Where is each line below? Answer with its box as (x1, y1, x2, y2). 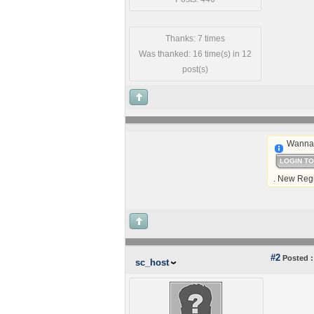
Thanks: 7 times (165, 34, 225, 43)
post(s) (182, 64, 208, 74)
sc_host (135, 257, 169, 268)
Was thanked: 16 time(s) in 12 (138, 49, 252, 59)
